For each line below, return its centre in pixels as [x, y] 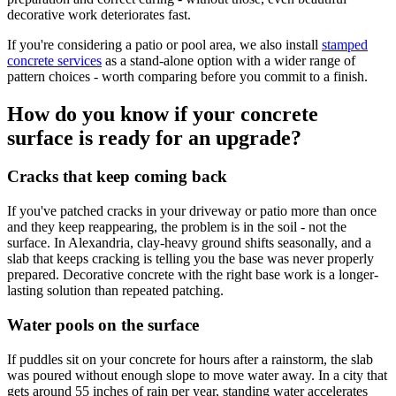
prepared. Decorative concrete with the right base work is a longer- [193, 275]
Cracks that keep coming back [117, 177]
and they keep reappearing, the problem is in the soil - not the [177, 227]
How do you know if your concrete [163, 114]
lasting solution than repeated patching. [115, 291]
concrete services [54, 60]
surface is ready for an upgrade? [154, 137]
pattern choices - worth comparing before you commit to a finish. [187, 76]
